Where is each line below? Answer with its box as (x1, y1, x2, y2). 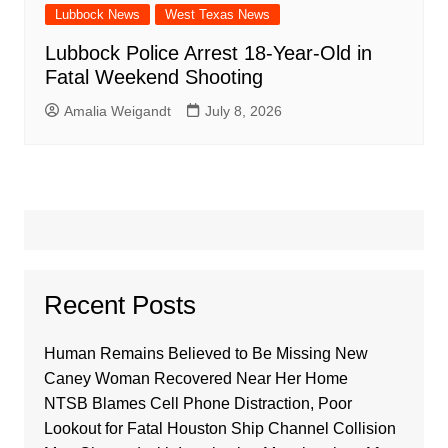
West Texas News (164, 7, 270, 23)
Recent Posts (43, 290, 196, 321)
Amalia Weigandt (63, 103, 171, 120)
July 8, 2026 (204, 103, 282, 120)
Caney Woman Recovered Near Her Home (43, 370, 348, 388)
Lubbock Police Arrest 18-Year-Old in (44, 42, 372, 65)
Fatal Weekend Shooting (44, 66, 263, 89)
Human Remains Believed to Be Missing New (43, 345, 368, 363)
